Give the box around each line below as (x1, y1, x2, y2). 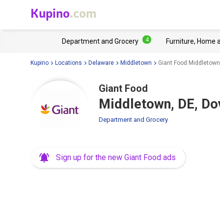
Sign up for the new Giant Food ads (56, 153, 176, 162)
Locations (55, 59, 82, 66)
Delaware (88, 59, 114, 66)
